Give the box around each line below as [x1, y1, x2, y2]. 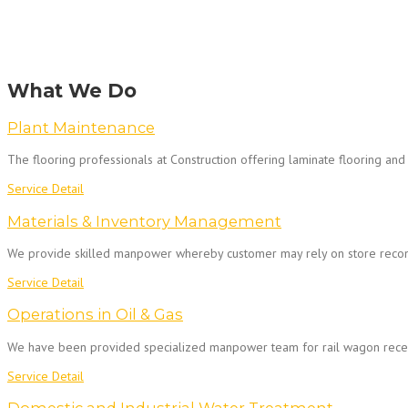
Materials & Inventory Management [7, 211, 281, 230]
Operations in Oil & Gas [7, 305, 183, 324]
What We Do [7, 79, 137, 103]
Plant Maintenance [7, 117, 155, 137]
